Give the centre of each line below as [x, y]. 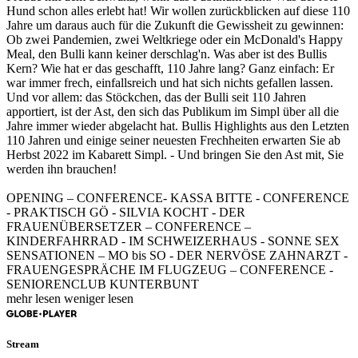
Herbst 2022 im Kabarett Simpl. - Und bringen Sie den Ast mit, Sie [175, 154]
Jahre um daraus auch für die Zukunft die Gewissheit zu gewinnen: [175, 25]
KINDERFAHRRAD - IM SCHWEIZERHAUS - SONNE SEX [173, 241]
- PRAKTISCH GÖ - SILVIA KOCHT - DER [126, 212]
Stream [23, 344]
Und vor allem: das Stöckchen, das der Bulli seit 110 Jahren [156, 97]
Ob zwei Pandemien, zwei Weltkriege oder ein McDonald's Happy [175, 39]
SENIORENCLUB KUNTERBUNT [103, 284]
